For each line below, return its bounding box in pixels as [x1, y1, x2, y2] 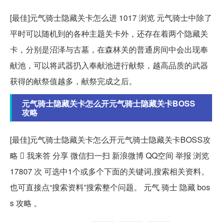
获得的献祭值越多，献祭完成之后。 [10, 75, 137, 87]
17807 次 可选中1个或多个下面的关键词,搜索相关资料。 [10, 166, 209, 177]
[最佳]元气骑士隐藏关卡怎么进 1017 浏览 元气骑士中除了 [10, 12, 212, 24]
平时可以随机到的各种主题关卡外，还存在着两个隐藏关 [10, 28, 208, 40]
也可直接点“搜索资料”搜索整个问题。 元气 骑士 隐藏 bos [10, 181, 210, 193]
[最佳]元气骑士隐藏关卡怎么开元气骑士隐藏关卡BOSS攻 [10, 134, 211, 146]
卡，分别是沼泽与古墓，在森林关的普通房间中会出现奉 [10, 44, 208, 55]
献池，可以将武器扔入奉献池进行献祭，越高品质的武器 [10, 59, 208, 71]
